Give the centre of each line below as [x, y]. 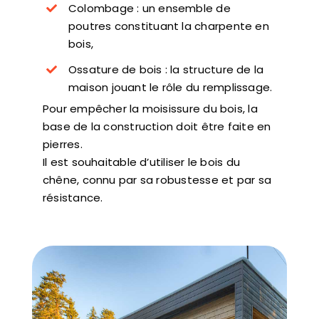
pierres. [62, 144]
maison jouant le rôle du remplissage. [170, 87]
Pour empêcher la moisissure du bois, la [150, 108]
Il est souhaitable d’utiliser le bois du [141, 162]
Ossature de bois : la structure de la [166, 69]
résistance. [73, 197]
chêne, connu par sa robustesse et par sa [157, 179]
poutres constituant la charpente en [168, 26]
